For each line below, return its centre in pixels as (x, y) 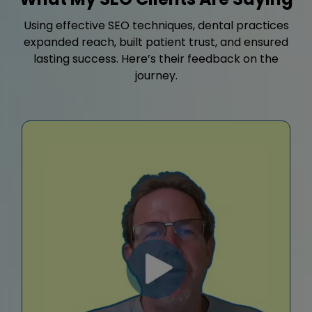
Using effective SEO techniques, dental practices (156, 25)
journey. (156, 75)
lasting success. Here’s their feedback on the (156, 58)
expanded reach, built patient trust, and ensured (156, 42)
